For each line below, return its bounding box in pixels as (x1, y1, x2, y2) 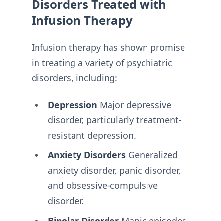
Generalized (125, 148, 178, 161)
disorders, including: (32, 72, 117, 84)
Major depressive (97, 98, 171, 110)
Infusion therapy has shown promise (32, 41, 185, 54)
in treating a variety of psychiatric (32, 57, 172, 69)
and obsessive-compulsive (47, 179, 158, 191)
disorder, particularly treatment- (47, 113, 182, 126)
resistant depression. (47, 129, 136, 141)
